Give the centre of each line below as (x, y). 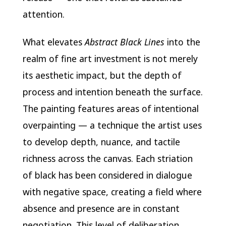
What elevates (53, 42)
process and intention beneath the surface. (112, 92)
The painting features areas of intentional (110, 108)
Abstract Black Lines (124, 42)
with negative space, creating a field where (112, 191)
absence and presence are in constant (101, 208)
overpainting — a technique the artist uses (112, 125)
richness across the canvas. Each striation (107, 158)
